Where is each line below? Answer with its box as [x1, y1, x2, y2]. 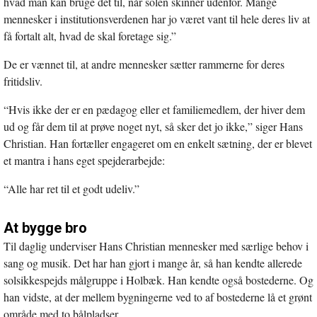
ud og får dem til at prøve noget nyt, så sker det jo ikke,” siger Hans [4, 118, 303, 134]
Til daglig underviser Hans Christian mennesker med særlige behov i [4, 238, 309, 253]
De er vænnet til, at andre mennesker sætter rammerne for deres [4, 56, 284, 71]
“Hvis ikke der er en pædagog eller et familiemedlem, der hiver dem [4, 101, 305, 117]
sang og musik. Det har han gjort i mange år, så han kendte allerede [4, 255, 302, 270]
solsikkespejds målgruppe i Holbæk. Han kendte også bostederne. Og [4, 272, 313, 287]
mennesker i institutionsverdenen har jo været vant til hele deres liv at [4, 11, 310, 26]
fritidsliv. [4, 73, 42, 88]
